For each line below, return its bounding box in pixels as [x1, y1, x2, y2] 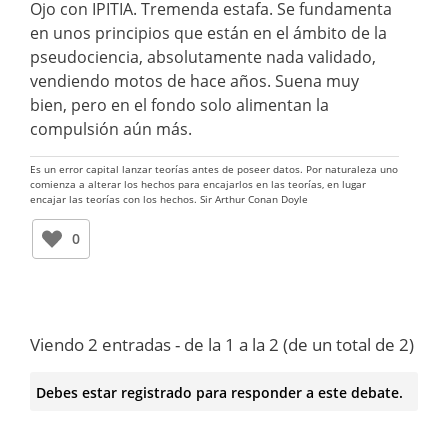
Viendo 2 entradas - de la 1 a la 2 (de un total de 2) [30, 332, 414, 356]
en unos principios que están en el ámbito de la [30, 21, 387, 44]
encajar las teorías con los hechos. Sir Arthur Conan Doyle [30, 191, 308, 206]
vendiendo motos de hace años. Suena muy [30, 69, 359, 92]
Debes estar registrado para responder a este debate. [35, 382, 403, 402]
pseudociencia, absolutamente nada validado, [30, 45, 376, 68]
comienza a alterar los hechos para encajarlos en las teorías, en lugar [30, 176, 366, 191]
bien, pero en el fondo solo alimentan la [30, 93, 329, 116]
